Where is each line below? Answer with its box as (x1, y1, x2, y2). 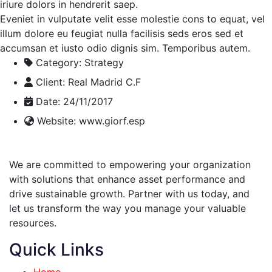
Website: (37, 115, 76, 127)
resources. (9, 217, 59, 229)
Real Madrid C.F (68, 76, 141, 89)
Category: (36, 56, 81, 69)
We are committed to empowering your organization (9, 158, 251, 171)
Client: (36, 76, 65, 89)
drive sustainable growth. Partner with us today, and (9, 188, 250, 200)
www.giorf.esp (79, 115, 145, 127)
